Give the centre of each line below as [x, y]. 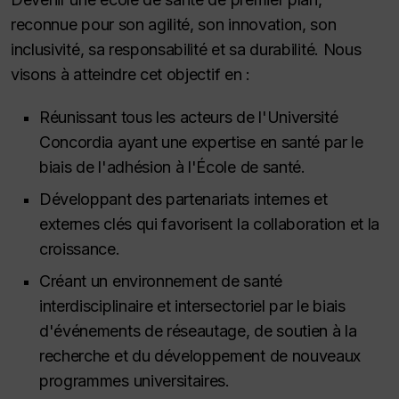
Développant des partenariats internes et [183, 199]
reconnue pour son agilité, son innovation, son [174, 24]
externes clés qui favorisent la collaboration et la [209, 224]
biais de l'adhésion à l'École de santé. [172, 167]
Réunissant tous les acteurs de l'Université [189, 117]
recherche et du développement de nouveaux [200, 355]
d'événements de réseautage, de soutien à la [198, 330]
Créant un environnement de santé [161, 281]
